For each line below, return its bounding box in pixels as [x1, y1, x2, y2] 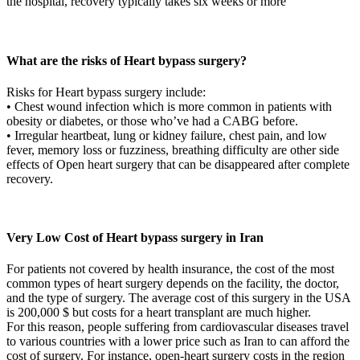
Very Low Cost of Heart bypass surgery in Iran [6, 231, 264, 245]
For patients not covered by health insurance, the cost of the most [6, 262, 334, 276]
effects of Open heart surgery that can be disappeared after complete [6, 157, 350, 171]
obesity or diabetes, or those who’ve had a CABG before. [6, 113, 298, 128]
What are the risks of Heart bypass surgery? [6, 53, 247, 67]
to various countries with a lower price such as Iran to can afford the [6, 334, 350, 349]
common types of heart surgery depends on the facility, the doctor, [6, 276, 339, 291]
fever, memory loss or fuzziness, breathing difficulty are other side [6, 142, 339, 157]
